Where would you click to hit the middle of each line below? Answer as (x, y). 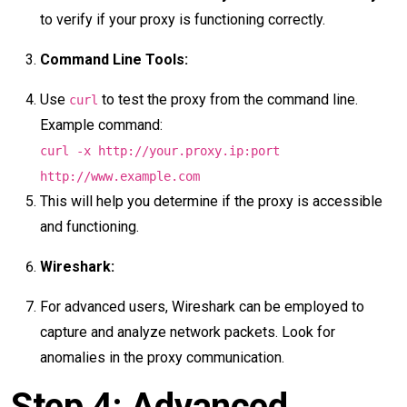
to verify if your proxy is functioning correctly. (183, 20)
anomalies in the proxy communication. (162, 357)
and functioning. (89, 227)
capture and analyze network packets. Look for (188, 332)
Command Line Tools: (114, 60)
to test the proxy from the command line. (228, 99)
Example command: (101, 125)
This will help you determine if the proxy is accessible (211, 201)
